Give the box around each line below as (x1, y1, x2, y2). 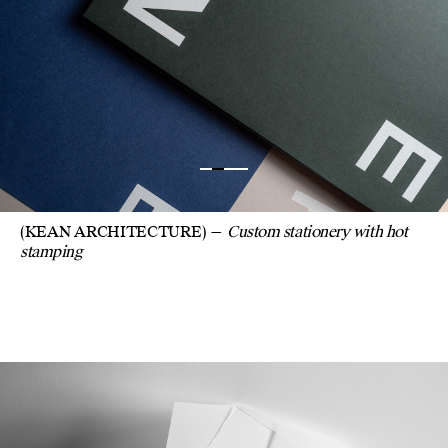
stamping (20, 241, 83, 262)
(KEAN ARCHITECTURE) (20, 221, 207, 242)
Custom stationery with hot (227, 221, 408, 242)
